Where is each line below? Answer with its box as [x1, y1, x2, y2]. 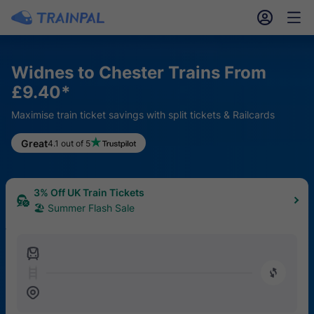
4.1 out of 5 [48, 137, 90, 149]
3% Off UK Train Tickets [34, 186, 144, 198]
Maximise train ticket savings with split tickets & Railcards [11, 109, 275, 121]
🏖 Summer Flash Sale [34, 202, 135, 214]
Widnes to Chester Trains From [11, 62, 266, 83]
